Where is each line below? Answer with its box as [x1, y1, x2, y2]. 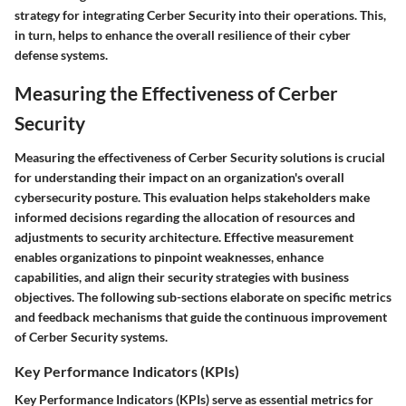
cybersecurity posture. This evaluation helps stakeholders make [14, 188, 370, 205]
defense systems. [14, 47, 108, 63]
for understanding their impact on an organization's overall [14, 169, 344, 185]
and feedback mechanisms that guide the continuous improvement [14, 308, 387, 324]
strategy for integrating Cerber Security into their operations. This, [14, 7, 386, 24]
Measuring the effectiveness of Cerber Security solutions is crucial [14, 149, 385, 165]
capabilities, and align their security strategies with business [14, 268, 349, 285]
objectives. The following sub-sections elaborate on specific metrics [14, 288, 391, 304]
